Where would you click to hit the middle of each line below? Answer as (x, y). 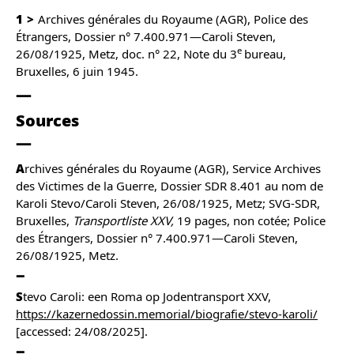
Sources (47, 120)
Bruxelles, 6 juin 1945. (77, 71)
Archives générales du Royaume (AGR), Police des (173, 19)
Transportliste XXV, (125, 220)
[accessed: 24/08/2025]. (82, 331)
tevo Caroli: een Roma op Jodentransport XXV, (147, 296)
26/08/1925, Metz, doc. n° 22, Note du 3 (126, 54)
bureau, (265, 54)
